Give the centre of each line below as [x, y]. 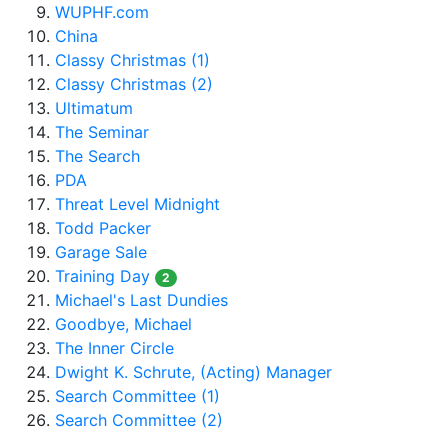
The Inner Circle [114, 348]
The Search [97, 156]
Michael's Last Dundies [141, 300]
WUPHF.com [102, 12]
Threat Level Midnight [137, 204]
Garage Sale [101, 252]
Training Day [102, 276]
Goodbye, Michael [123, 324]
